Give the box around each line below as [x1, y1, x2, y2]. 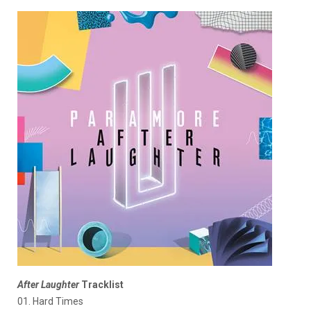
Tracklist [79, 278, 124, 290]
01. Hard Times [17, 295, 83, 307]
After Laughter [17, 278, 79, 290]
